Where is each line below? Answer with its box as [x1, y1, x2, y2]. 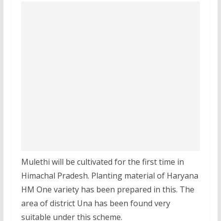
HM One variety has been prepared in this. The [21, 184, 194, 195]
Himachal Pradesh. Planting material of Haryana [21, 170, 198, 181]
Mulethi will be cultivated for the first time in [21, 156, 184, 167]
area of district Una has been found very [21, 197, 170, 209]
